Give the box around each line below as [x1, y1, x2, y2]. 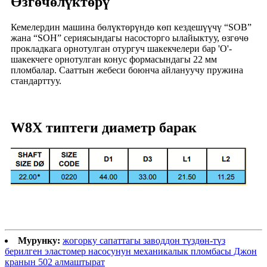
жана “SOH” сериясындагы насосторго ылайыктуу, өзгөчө [11, 32, 249, 43]
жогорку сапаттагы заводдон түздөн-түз [63, 235, 225, 246]
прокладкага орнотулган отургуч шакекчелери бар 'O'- [11, 43, 232, 54]
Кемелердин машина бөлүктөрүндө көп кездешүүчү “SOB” [11, 21, 252, 32]
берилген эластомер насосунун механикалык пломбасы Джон [5, 246, 257, 256]
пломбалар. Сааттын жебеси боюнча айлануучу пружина [11, 64, 243, 75]
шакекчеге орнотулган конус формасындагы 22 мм [11, 54, 217, 64]
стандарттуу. [11, 75, 61, 86]
